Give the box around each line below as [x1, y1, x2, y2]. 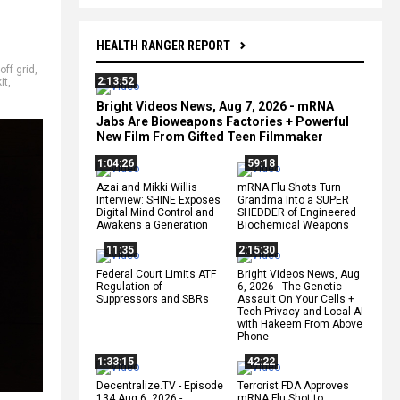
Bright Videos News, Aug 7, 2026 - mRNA [96, 98, 334, 113]
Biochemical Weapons [237, 218, 349, 231]
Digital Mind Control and [96, 205, 214, 219]
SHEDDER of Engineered [237, 205, 356, 219]
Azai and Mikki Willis [96, 180, 197, 194]
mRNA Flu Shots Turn [237, 180, 341, 194]
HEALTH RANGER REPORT [96, 37, 230, 53]
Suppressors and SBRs [96, 292, 209, 305]
